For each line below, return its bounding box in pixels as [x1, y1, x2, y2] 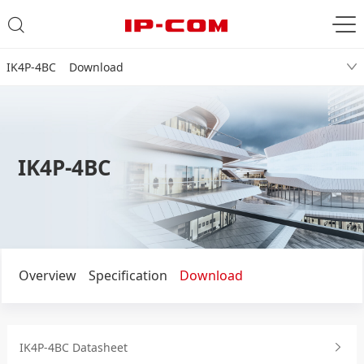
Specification [88, 266, 167, 284]
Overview [18, 266, 76, 284]
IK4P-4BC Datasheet [19, 340, 128, 355]
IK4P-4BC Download [6, 59, 123, 75]
